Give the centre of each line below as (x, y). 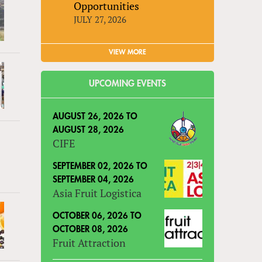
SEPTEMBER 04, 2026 (94, 180)
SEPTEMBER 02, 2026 (94, 166)
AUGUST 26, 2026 (89, 116)
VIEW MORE (128, 52)
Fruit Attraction (89, 242)
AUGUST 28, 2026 (89, 130)
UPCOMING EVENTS (128, 84)
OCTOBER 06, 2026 (91, 216)
